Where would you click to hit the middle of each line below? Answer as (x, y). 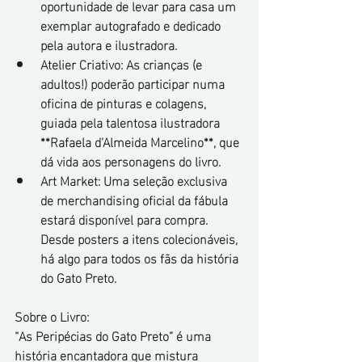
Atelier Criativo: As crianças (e (123, 63)
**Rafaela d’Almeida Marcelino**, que (141, 141)
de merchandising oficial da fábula (136, 199)
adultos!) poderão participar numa (134, 83)
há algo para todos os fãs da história (141, 257)
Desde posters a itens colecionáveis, (141, 238)
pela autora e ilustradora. (109, 44)
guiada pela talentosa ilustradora (132, 122)
